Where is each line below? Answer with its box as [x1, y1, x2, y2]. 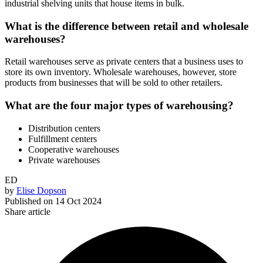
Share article [5, 206, 50, 217]
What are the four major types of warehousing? [5, 99, 234, 112]
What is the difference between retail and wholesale [5, 19, 248, 32]
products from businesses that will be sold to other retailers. [5, 77, 222, 88]
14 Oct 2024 [55, 195, 102, 206]
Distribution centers [28, 123, 100, 133]
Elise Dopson [16, 185, 66, 195]
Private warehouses [28, 154, 100, 165]
